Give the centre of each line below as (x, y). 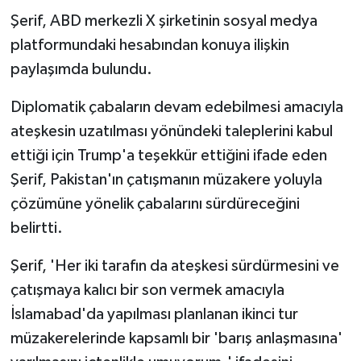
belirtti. (36, 228)
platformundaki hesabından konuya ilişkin (149, 46)
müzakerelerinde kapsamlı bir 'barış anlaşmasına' (176, 339)
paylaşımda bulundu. (81, 70)
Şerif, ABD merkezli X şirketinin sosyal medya (164, 21)
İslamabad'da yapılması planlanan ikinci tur (154, 315)
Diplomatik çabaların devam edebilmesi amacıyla (176, 108)
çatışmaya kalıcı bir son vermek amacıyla (147, 290)
